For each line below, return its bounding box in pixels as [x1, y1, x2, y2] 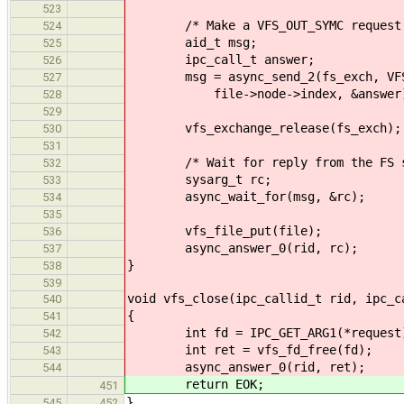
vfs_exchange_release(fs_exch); [127, 120, 401, 135]
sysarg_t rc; [127, 171, 271, 187]
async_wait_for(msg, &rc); [127, 188, 365, 204]
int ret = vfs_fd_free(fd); [127, 342, 372, 357]
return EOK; [127, 376, 264, 391]
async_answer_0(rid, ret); [127, 359, 365, 374]
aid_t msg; [127, 34, 257, 50]
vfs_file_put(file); [127, 223, 322, 238]
